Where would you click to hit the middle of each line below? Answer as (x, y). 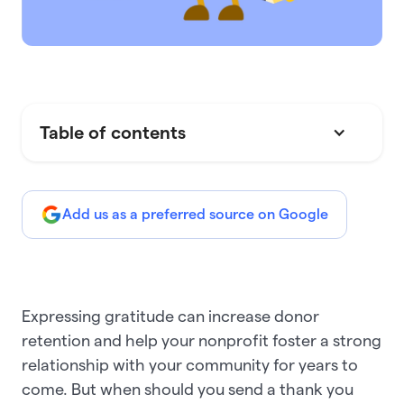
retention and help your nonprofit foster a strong (202, 340)
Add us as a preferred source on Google (195, 214)
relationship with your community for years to (190, 364)
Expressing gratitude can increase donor (170, 316)
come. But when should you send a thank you (188, 389)
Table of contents (113, 132)
